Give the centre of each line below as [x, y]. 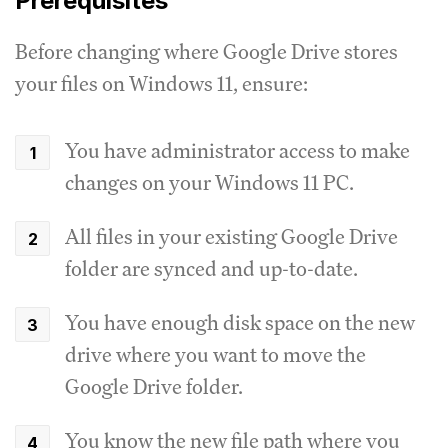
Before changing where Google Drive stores [206, 52]
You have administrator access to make [237, 151]
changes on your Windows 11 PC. [209, 183]
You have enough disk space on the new [240, 323]
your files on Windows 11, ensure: [161, 84]
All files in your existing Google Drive [231, 237]
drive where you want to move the [215, 355]
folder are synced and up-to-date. [211, 269]
